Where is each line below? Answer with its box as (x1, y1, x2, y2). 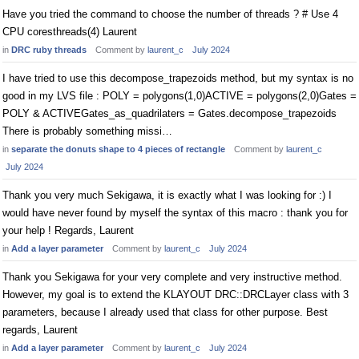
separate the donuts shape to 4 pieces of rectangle (11, 144, 225, 154)
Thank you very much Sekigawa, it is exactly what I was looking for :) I (2, 189, 332, 201)
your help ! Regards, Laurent (2, 224, 134, 236)
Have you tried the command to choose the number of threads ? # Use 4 (2, 8, 338, 20)
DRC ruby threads (11, 45, 87, 54)
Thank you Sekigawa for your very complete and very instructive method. (2, 271, 342, 283)
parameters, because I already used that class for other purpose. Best (2, 306, 328, 318)
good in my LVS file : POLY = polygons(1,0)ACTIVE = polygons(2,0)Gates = (2, 90, 357, 102)
